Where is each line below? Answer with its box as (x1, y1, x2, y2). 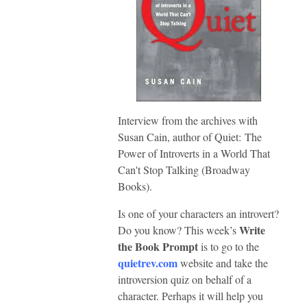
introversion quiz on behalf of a (118, 272, 251, 287)
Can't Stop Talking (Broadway (118, 162, 250, 177)
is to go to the (198, 239, 259, 254)
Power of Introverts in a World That (118, 146, 270, 161)
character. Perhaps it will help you (118, 288, 263, 304)
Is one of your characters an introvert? (118, 206, 279, 221)
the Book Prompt (118, 238, 198, 255)
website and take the (177, 256, 268, 271)
